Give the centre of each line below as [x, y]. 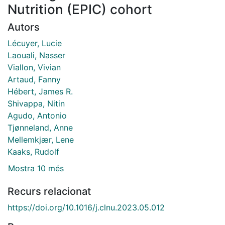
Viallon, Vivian [34, 67]
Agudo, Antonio [37, 115]
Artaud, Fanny [34, 79]
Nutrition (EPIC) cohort [80, 9]
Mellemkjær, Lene [41, 139]
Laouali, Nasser [36, 55]
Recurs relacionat [49, 192]
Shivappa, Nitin [36, 103]
